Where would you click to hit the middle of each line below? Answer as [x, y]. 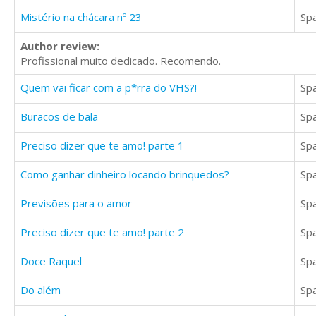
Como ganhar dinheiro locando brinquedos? [125, 175]
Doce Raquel [51, 261]
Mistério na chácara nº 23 [81, 17]
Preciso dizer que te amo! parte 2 [102, 232]
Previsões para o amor [76, 203]
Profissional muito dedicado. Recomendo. [121, 61]
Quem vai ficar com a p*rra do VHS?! [109, 88]
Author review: [60, 46]
